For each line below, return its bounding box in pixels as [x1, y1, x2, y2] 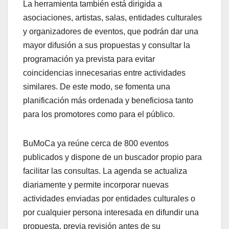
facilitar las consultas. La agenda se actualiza [23, 166, 187, 175]
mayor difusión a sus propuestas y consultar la [23, 40, 190, 50]
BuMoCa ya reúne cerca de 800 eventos [23, 139, 169, 148]
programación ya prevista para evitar [23, 54, 155, 63]
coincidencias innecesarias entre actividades [23, 68, 186, 77]
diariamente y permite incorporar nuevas [23, 180, 169, 189]
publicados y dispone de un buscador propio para [23, 152, 202, 162]
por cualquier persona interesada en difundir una [23, 208, 199, 217]
